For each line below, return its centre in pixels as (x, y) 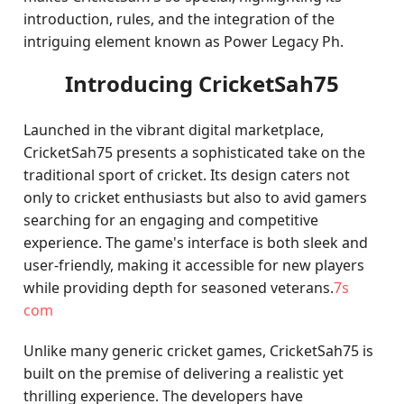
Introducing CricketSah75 (202, 83)
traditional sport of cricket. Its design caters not (187, 175)
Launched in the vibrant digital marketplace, (174, 130)
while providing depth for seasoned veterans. (179, 288)
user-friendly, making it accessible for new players (194, 265)
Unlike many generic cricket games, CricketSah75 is (199, 351)
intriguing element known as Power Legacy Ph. (184, 41)
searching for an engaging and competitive (171, 220)
